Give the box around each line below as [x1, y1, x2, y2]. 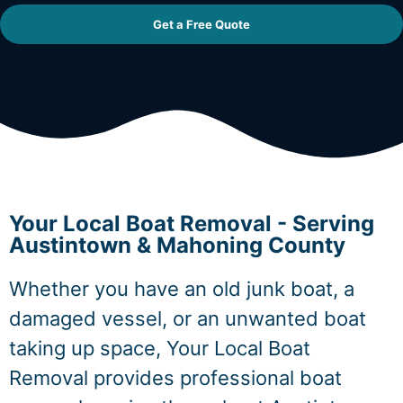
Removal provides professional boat [9, 366, 342, 390]
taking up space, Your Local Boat [9, 336, 310, 360]
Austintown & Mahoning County [9, 232, 345, 258]
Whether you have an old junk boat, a [9, 277, 354, 300]
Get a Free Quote [153, 16, 250, 31]
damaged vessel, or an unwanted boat [9, 307, 366, 330]
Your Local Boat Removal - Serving [9, 210, 374, 237]
